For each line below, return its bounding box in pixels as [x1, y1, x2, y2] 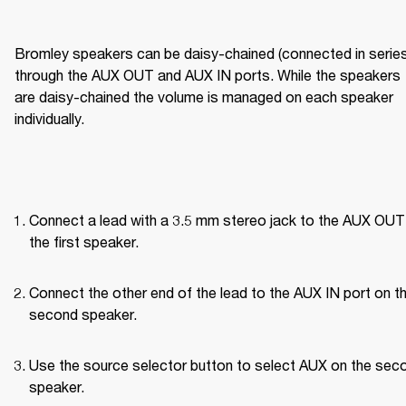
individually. [14, 110, 84, 128]
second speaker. [29, 305, 137, 324]
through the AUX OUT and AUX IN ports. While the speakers [14, 66, 401, 84]
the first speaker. [29, 233, 139, 251]
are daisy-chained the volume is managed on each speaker [14, 88, 393, 106]
